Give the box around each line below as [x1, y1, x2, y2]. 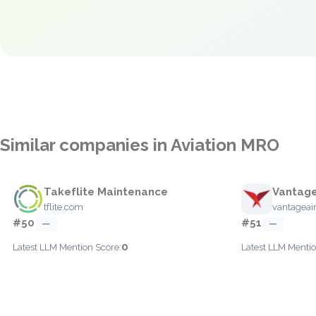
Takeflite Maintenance [44, 186, 168, 198]
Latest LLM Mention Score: [13, 242, 121, 253]
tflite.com [44, 202, 83, 212]
